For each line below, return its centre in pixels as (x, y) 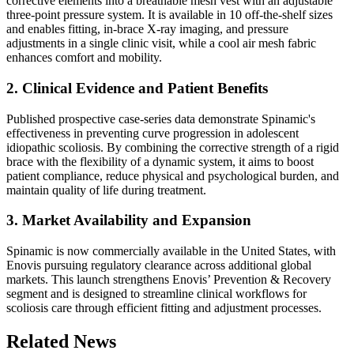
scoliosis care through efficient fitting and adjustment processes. (164, 308)
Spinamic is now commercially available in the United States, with (171, 251)
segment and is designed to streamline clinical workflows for (156, 294)
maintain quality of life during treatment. (106, 190)
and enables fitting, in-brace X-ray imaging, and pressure (147, 29)
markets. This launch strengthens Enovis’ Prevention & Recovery (169, 280)
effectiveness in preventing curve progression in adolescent (153, 133)
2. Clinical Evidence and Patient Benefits (137, 88)
